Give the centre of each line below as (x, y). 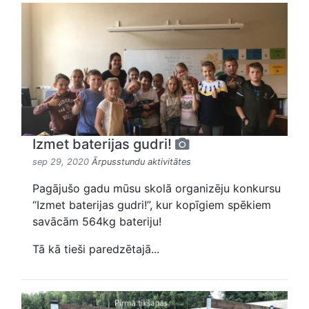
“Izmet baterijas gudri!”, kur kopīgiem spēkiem (152, 205)
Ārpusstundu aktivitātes (141, 161)
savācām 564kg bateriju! (97, 221)
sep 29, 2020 (62, 161)
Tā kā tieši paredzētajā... (96, 249)
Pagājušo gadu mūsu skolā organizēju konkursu (157, 188)
